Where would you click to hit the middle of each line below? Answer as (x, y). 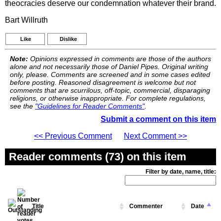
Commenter (146, 206)
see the (22, 106)
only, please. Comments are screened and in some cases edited (110, 74)
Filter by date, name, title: (181, 172)
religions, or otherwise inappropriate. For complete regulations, (108, 98)
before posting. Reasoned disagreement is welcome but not (103, 82)
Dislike (68, 39)
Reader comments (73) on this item (98, 157)
